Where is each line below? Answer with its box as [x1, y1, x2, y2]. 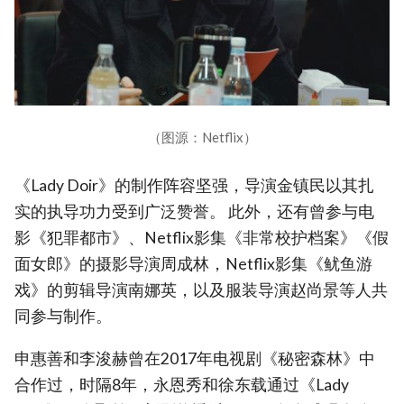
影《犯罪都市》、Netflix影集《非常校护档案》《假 [14, 228, 389, 248]
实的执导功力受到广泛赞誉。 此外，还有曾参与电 [14, 202, 374, 222]
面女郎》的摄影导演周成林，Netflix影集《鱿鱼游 [14, 254, 372, 274]
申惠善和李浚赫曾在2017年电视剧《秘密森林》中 [14, 348, 375, 368]
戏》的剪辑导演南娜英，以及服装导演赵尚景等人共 [14, 280, 388, 300]
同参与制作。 [14, 307, 112, 326]
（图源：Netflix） [147, 129, 257, 146]
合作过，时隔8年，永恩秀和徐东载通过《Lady [14, 374, 349, 394]
